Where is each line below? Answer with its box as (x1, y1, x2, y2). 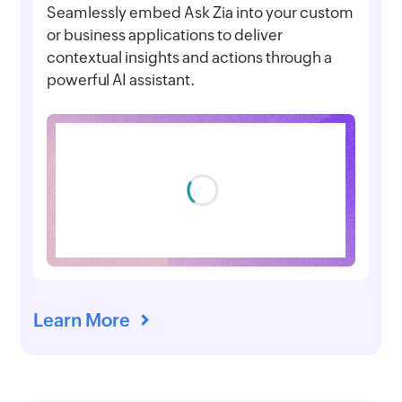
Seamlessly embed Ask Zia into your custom (47, 3, 354, 22)
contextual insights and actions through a (47, 48, 333, 66)
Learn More (33, 309, 131, 330)
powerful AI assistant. (47, 70, 197, 89)
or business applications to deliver (47, 25, 284, 44)
